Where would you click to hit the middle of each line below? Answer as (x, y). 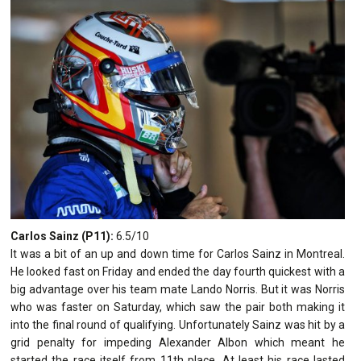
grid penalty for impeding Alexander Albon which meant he (178, 342)
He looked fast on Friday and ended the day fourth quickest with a (178, 271)
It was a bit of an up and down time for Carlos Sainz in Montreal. (178, 253)
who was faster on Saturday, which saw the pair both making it (178, 307)
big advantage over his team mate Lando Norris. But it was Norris (178, 289)
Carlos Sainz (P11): (62, 236)
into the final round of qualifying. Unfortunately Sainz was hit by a (178, 324)
